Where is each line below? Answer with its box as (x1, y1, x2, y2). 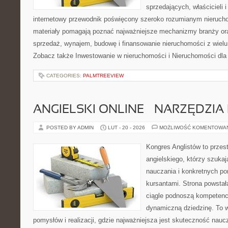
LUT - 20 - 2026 (108, 125, 145, 130)
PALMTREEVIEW (83, 73, 124, 78)
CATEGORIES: (46, 73, 83, 78)
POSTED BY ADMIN (46, 125, 95, 130)
